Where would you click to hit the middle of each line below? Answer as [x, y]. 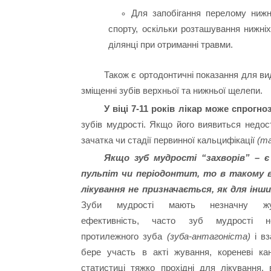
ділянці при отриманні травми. [171, 44]
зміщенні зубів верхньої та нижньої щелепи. [172, 90]
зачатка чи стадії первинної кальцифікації [169, 140]
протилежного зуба [124, 237]
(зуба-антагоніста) [208, 237]
